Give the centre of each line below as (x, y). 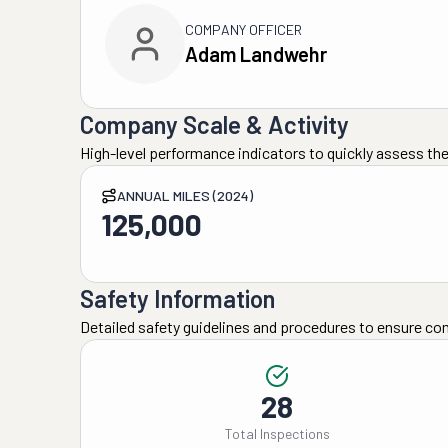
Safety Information (177, 298)
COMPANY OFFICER (243, 29)
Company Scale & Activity (214, 124)
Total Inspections (277, 433)
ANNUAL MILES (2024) (185, 195)
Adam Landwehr (256, 54)
